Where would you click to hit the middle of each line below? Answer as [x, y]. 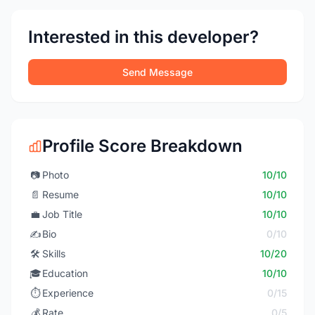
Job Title [62, 214]
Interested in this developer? [143, 37]
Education [65, 273]
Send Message [157, 72]
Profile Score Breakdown [142, 146]
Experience [68, 293]
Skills [54, 253]
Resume [60, 194]
